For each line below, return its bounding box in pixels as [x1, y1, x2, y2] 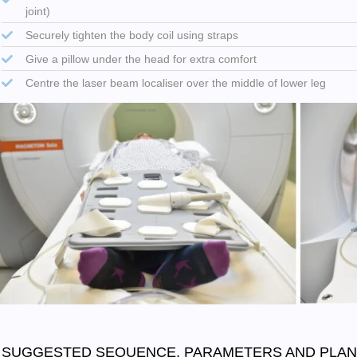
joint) [25, 4, 50, 18]
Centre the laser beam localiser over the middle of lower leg [25, 76, 326, 89]
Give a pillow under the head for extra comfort [25, 52, 257, 65]
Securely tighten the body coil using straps [25, 28, 238, 41]
